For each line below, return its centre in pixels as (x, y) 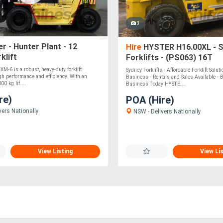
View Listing (55, 151)
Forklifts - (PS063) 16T (169, 57)
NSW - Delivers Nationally (166, 111)
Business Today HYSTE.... (156, 84)
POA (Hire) (150, 100)
